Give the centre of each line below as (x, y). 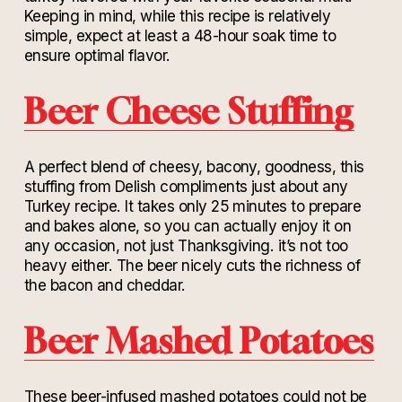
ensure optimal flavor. (99, 56)
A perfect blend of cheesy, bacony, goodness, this (194, 167)
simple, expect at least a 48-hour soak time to (180, 36)
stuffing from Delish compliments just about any (186, 187)
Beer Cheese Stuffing (189, 111)
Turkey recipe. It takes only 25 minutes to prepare (192, 206)
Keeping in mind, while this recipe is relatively (177, 16)
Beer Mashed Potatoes (199, 341)
